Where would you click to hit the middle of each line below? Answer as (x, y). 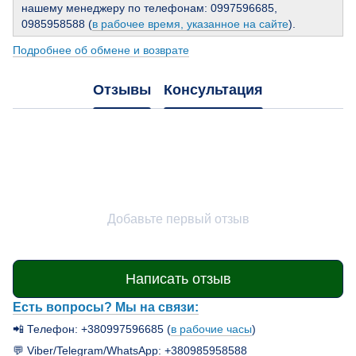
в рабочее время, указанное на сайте (190, 24)
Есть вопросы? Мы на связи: (106, 307)
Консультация (213, 89)
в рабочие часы (211, 329)
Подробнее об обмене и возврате (101, 50)
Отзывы (122, 89)
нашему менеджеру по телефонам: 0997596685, (149, 8)
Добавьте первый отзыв (178, 219)
